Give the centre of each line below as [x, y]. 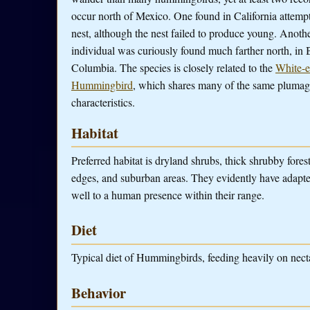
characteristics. [103, 102]
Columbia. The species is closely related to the [173, 67]
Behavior [99, 292]
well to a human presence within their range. [168, 194]
